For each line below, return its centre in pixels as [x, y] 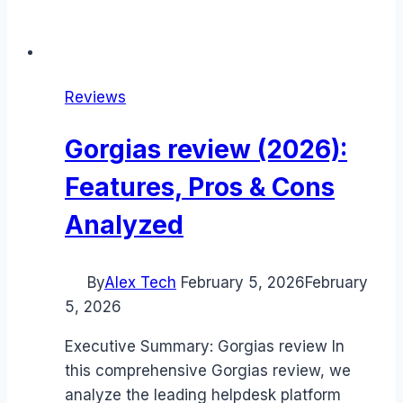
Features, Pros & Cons [200, 188]
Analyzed [124, 225]
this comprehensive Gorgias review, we [208, 370]
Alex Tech [140, 282]
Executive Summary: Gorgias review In [205, 346]
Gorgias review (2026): [206, 150]
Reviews [95, 98]
